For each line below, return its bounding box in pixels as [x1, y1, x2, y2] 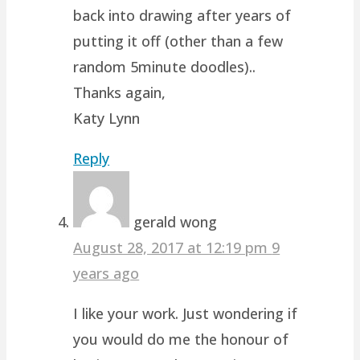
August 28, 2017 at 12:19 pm [73, 237, 272, 257]
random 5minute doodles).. [73, 56, 256, 76]
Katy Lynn [73, 108, 141, 128]
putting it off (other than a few [73, 31, 284, 51]
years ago [73, 263, 140, 283]
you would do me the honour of [73, 329, 289, 349]
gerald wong [133, 211, 218, 231]
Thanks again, [73, 82, 166, 102]
